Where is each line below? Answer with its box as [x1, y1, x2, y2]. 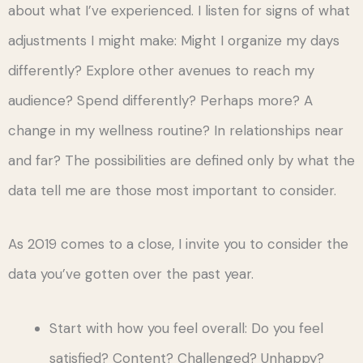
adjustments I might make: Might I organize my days [8, 31, 340, 49]
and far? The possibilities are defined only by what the [8, 151, 355, 169]
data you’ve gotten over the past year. [8, 265, 254, 284]
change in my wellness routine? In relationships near [8, 121, 344, 139]
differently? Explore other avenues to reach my [8, 61, 314, 79]
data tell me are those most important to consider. [8, 181, 336, 199]
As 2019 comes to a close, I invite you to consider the [8, 235, 348, 254]
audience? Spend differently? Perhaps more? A [8, 91, 313, 109]
